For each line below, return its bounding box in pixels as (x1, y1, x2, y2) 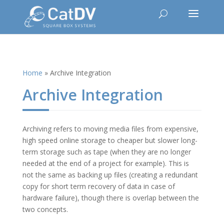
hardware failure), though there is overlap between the (22, 193, 199, 202)
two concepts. (22, 204, 68, 214)
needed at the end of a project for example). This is (22, 158, 189, 168)
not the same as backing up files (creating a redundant (22, 170, 198, 179)
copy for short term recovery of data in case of (22, 181, 175, 191)
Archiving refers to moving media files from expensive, (22, 124, 198, 133)
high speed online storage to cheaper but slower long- (22, 135, 197, 145)
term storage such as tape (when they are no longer (22, 147, 191, 156)
